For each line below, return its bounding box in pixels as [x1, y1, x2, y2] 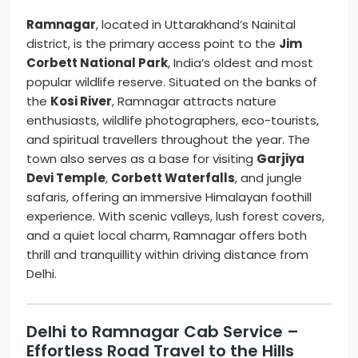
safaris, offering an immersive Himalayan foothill [26, 189, 312, 206]
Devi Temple [26, 169, 106, 187]
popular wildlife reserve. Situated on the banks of [26, 74, 318, 91]
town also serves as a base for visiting [26, 150, 257, 168]
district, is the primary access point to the [26, 35, 280, 53]
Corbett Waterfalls [111, 169, 236, 187]
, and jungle [235, 169, 303, 187]
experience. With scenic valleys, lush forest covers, [26, 208, 325, 225]
